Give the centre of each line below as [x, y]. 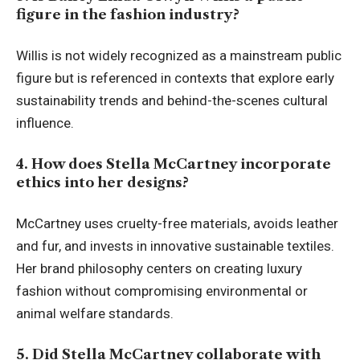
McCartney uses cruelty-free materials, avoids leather [177, 224]
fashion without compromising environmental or [162, 291]
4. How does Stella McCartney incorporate [174, 164]
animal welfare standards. [95, 314]
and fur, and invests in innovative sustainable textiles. [175, 246]
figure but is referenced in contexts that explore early [175, 78]
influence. [45, 123]
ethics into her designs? [102, 182]
